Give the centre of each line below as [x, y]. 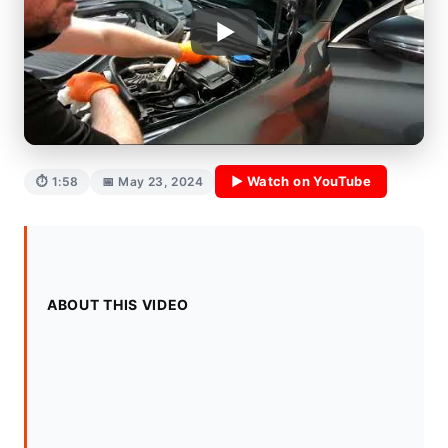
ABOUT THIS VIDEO [118, 304]
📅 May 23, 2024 [153, 181]
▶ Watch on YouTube [301, 181]
